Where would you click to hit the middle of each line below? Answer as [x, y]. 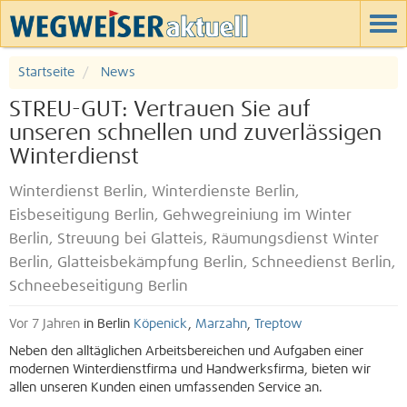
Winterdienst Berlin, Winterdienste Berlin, [154, 192]
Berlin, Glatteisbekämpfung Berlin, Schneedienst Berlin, [202, 263]
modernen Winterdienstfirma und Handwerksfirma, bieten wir [190, 370]
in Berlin [107, 324]
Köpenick [161, 324]
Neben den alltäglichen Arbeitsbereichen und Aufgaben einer [186, 352]
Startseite [46, 73]
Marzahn [221, 324]
